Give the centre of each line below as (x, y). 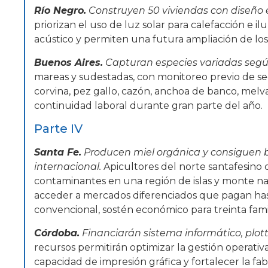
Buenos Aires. (68, 62)
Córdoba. (57, 233)
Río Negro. (60, 11)
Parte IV (58, 129)
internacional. (68, 167)
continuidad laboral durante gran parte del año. (148, 105)
